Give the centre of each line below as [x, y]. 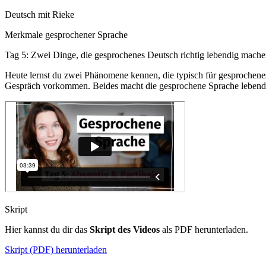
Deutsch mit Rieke [39, 15]
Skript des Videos [123, 229]
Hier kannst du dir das [46, 229]
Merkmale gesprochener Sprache [66, 35]
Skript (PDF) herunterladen [56, 250]
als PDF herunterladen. [205, 229]
